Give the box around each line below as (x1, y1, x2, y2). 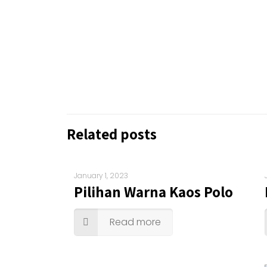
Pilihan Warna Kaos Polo (74, 182, 233, 201)
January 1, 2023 (74, 170, 128, 181)
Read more (110, 215, 161, 229)
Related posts (67, 124, 157, 144)
